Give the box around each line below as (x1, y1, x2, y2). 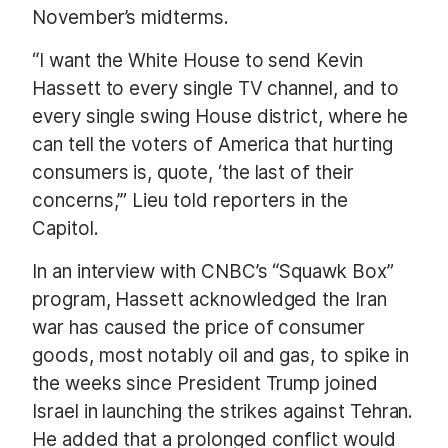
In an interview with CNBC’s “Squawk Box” (32, 260, 394, 284)
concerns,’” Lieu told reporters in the (32, 188, 348, 212)
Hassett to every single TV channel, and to (32, 76, 399, 100)
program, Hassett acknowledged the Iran (32, 288, 387, 312)
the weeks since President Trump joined (32, 372, 378, 396)
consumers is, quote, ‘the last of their (32, 160, 354, 184)
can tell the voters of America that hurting (32, 132, 393, 156)
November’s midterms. (32, 5, 234, 29)
